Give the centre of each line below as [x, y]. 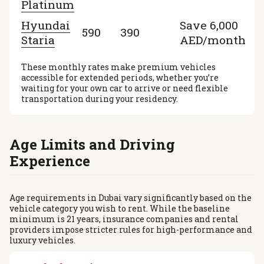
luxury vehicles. [42, 240]
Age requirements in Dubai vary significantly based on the [131, 198]
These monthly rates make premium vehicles [118, 67]
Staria [38, 39]
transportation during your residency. [100, 98]
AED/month [213, 39]
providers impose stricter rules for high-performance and [131, 230]
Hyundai [46, 25]
